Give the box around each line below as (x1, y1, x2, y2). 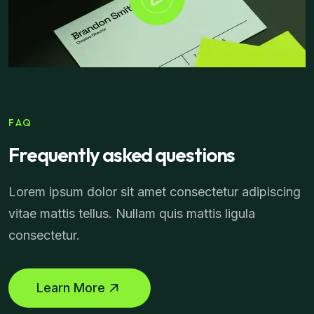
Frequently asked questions (8, 142, 235, 167)
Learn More (36, 280, 105, 295)
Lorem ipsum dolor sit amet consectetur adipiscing (8, 184, 301, 199)
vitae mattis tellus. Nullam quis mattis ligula (8, 205, 255, 221)
